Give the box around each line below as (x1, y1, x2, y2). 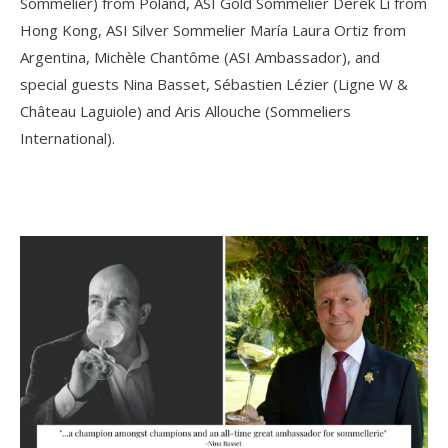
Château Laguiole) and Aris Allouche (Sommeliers (20, 101, 351, 122)
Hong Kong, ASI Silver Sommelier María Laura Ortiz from (20, 20, 406, 41)
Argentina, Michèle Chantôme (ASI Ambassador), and (20, 47, 380, 68)
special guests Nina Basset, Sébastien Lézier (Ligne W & (20, 74, 408, 95)
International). (20, 128, 115, 149)
